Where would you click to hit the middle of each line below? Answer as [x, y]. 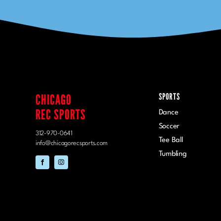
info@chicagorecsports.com [72, 143]
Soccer [169, 126]
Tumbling [173, 154]
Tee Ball [171, 140]
